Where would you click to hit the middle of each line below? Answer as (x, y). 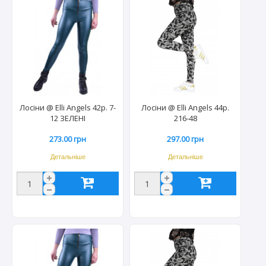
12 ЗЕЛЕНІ (68, 118)
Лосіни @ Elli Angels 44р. (186, 108)
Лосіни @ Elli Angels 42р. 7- (68, 108)
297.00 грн (186, 139)
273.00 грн (68, 139)
